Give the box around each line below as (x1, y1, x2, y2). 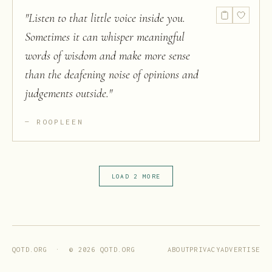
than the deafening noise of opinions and (25, 67, 199, 82)
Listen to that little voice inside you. (29, 11, 185, 25)
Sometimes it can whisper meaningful (25, 30, 185, 44)
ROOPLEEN (36, 118, 84, 126)
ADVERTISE (220, 245, 260, 253)
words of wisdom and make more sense (25, 49, 190, 63)
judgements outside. (25, 86, 109, 101)
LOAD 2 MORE (111, 172, 161, 180)
